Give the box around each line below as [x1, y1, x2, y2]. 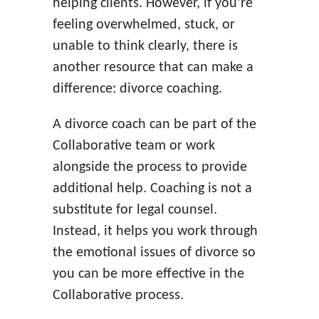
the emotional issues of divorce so [52, 245, 256, 260]
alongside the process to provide [52, 159, 247, 174]
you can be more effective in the [52, 266, 244, 281]
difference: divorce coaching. [52, 81, 222, 96]
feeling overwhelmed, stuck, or [52, 17, 235, 32]
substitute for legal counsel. [52, 202, 217, 217]
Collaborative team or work [52, 138, 215, 153]
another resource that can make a [52, 60, 253, 75]
